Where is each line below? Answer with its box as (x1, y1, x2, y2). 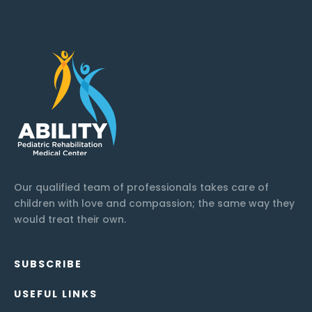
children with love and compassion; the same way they (14, 196, 295, 211)
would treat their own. (14, 212, 126, 227)
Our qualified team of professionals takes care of (14, 180, 269, 195)
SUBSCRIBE (14, 257, 82, 272)
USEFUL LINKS (14, 287, 97, 302)
